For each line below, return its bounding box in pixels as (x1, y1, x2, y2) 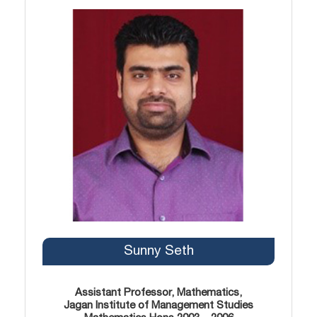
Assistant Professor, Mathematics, (75, 287, 242, 298)
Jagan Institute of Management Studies (64, 300, 253, 311)
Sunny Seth (123, 244, 194, 258)
